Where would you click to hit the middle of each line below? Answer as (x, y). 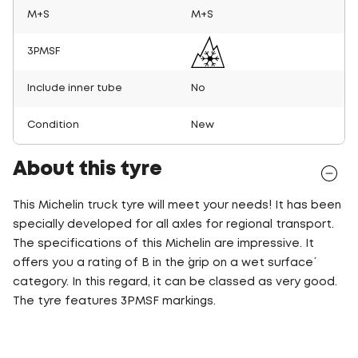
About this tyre (88, 169)
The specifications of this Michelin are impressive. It (163, 243)
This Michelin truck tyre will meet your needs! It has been (177, 205)
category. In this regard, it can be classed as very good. (175, 282)
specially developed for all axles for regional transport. (173, 224)
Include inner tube (75, 88)
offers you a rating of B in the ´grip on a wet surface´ (163, 263)
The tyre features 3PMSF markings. (114, 301)
